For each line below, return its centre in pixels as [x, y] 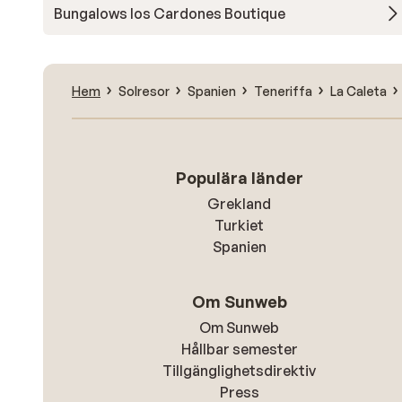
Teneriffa [283, 91]
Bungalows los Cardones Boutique [170, 13]
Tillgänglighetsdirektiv [240, 371]
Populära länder [239, 178]
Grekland [240, 204]
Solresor [144, 91]
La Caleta [358, 91]
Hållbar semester [239, 349]
